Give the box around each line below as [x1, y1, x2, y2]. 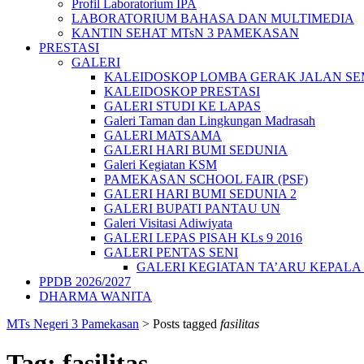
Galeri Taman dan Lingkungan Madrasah [104, 114, 315, 128]
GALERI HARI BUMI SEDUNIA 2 [104, 187, 297, 201]
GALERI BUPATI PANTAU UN [104, 201, 280, 215]
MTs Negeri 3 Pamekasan [6, 317, 139, 331]
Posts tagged [153, 317, 220, 331]
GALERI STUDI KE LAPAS [104, 99, 261, 113]
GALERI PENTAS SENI [104, 245, 238, 259]
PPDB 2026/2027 [39, 275, 131, 288]
